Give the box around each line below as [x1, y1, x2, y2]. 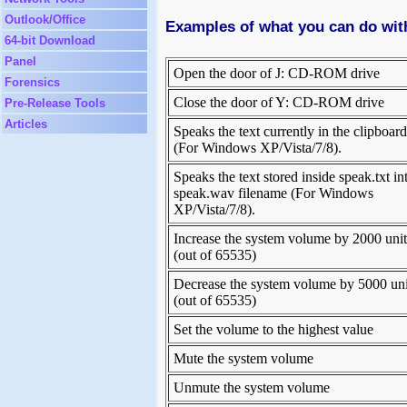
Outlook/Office [5, 13, 85, 26]
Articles [5, 117, 47, 131]
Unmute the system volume [174, 380, 330, 396]
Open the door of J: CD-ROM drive [174, 65, 380, 82]
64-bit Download [5, 34, 95, 47]
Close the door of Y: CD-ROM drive [174, 94, 384, 111]
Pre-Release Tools [5, 96, 105, 110]
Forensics [5, 75, 60, 89]
